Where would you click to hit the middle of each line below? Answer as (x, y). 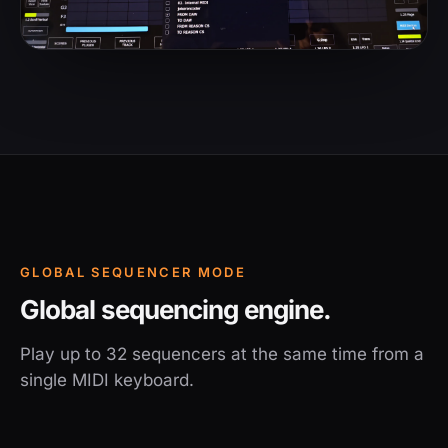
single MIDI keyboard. (107, 380)
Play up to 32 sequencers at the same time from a (222, 354)
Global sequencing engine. (176, 310)
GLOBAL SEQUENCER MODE (133, 272)
